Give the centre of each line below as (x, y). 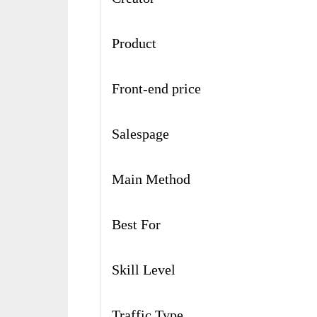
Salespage (141, 134)
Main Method (151, 179)
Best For (137, 225)
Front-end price (157, 89)
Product (134, 44)
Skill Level (144, 270)
